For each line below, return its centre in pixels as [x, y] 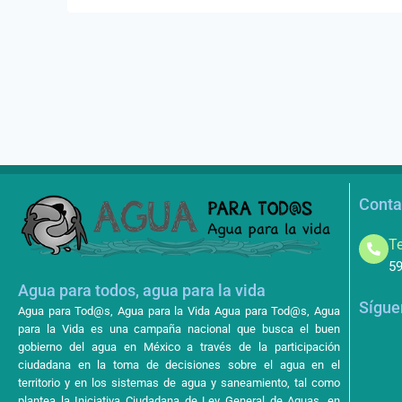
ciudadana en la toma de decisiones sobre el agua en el [179, 365]
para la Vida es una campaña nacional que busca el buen [179, 329]
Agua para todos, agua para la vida [142, 291]
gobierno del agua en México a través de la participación [179, 347]
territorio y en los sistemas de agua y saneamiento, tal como [179, 383]
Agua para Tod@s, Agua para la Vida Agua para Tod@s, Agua [179, 311]
